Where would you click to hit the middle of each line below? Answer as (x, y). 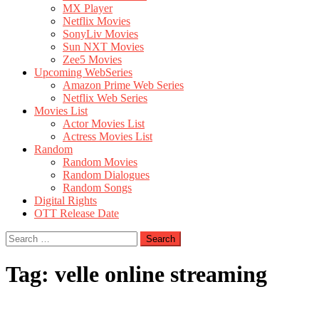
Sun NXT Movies (103, 47)
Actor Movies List (104, 124)
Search (20, 237)
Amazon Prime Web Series (123, 85)
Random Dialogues (106, 175)
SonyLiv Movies (100, 34)
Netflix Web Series (105, 98)
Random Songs (97, 188)
